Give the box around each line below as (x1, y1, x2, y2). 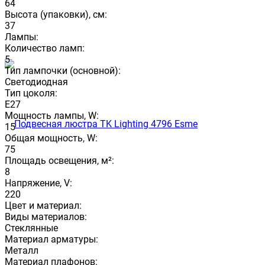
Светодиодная (5, 76, 68, 88)
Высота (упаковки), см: (5, 8, 107, 20)
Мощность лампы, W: (5, 109, 99, 121)
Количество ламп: (5, 42, 85, 54)
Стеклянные (5, 222, 58, 234)
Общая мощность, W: (5, 132, 98, 144)
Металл (5, 244, 38, 256)
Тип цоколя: (5, 87, 57, 99)
